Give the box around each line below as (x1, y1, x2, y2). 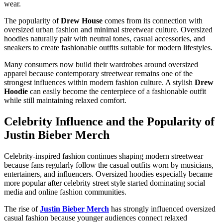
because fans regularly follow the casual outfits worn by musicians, (4, 161, 214, 170)
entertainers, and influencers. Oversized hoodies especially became (4, 170, 213, 179)
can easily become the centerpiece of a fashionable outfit (28, 87, 206, 96)
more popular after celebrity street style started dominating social (4, 179, 205, 188)
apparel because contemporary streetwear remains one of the (4, 69, 193, 78)
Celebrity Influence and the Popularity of (4, 115, 215, 128)
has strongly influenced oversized (109, 205, 216, 214)
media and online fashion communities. (4, 188, 126, 197)
